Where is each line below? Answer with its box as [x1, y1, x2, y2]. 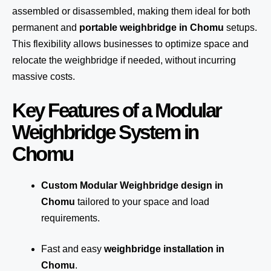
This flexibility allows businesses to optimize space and [12, 39, 249, 49]
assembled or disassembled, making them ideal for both [12, 6, 250, 16]
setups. [224, 22, 257, 33]
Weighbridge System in [12, 121, 198, 143]
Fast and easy [41, 244, 104, 254]
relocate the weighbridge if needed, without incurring [12, 55, 236, 65]
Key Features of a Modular [12, 99, 221, 122]
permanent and [12, 22, 79, 33]
